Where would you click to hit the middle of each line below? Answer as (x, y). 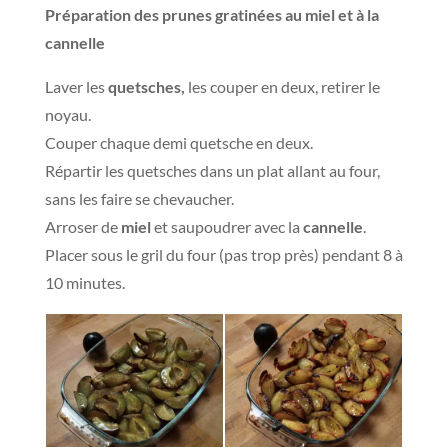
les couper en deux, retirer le (282, 86)
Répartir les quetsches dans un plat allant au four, (212, 170)
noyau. (67, 114)
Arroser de (82, 226)
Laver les (76, 86)
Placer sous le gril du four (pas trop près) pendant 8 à (223, 254)
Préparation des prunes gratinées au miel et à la (211, 14)
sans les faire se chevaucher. (139, 198)
